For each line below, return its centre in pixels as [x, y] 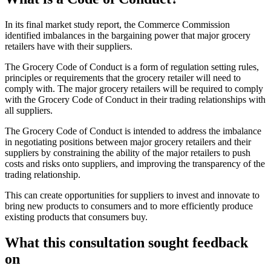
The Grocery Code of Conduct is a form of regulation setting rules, [132, 67]
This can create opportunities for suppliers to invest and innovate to [132, 195]
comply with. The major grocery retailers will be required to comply [134, 88]
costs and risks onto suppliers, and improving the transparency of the [135, 163]
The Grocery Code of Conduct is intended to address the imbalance [133, 131]
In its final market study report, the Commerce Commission [117, 24]
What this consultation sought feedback [126, 242]
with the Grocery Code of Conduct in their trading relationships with [135, 99]
